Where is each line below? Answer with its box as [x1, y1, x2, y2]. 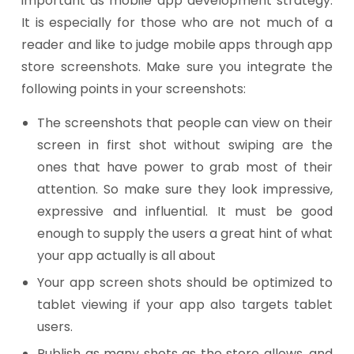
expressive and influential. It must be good [37, 202, 333, 220]
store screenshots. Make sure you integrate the [21, 58, 333, 76]
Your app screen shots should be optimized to [37, 273, 333, 292]
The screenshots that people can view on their [37, 114, 333, 132]
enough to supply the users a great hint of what [37, 224, 333, 243]
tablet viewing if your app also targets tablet [37, 296, 333, 314]
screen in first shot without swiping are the [37, 136, 333, 154]
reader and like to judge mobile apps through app [21, 36, 333, 54]
